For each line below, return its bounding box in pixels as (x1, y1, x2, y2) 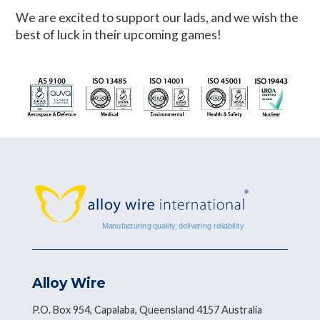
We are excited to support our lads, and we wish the (16, 9, 299, 25)
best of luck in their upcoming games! (16, 26, 222, 42)
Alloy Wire (31, 274, 106, 291)
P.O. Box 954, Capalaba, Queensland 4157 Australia (31, 303, 262, 316)
